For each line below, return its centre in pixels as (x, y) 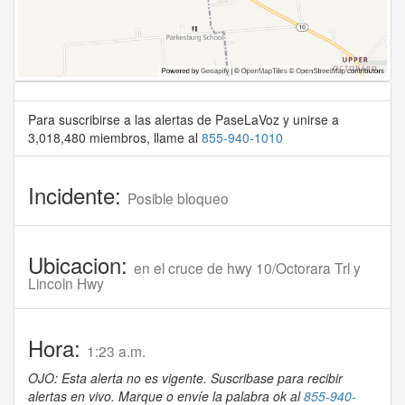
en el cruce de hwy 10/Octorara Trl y (247, 268)
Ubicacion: (81, 265)
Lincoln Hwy (66, 283)
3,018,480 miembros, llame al (115, 138)
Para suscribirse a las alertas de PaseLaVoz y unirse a (184, 120)
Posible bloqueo (178, 198)
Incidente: (78, 195)
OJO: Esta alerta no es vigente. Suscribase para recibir (185, 378)
